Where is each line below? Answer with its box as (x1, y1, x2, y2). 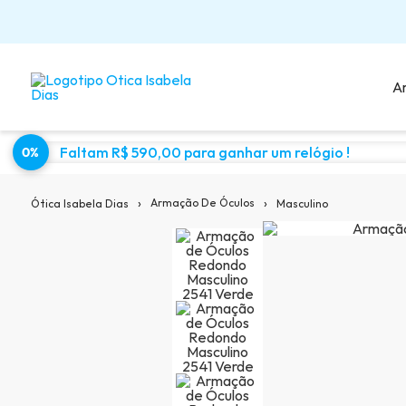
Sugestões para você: (260, 169, 399, 188)
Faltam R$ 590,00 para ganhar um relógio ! (59, 143, 350, 161)
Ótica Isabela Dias (30, 196, 129, 210)
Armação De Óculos (150, 196, 255, 209)
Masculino (275, 196, 328, 210)
